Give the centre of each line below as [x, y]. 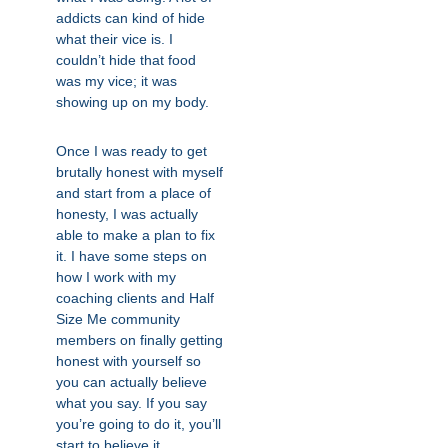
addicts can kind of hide [130, 18]
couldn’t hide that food [126, 60]
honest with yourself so [128, 361]
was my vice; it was [116, 81]
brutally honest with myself [139, 172]
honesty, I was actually [127, 214]
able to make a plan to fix [135, 235]
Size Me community [118, 319]
